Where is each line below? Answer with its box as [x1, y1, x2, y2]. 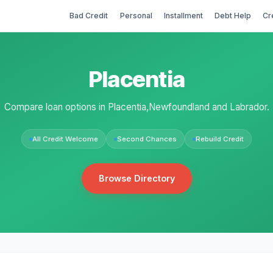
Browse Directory [98, 172, 175, 183]
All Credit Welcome [32, 134, 98, 143]
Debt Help [214, 10, 252, 20]
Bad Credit [69, 10, 108, 20]
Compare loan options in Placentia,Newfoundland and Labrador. [4, 101, 269, 113]
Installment [163, 10, 203, 20]
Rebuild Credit [196, 134, 244, 143]
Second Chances [117, 134, 177, 143]
